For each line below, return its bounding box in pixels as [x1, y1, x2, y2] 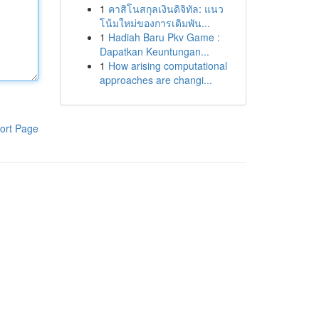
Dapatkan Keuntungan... [99, 44, 209, 58]
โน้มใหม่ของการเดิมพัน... [99, 16, 210, 30]
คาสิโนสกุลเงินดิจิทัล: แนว [108, 1, 224, 16]
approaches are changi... [99, 73, 212, 87]
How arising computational [108, 58, 227, 73]
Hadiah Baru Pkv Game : [108, 30, 220, 44]
